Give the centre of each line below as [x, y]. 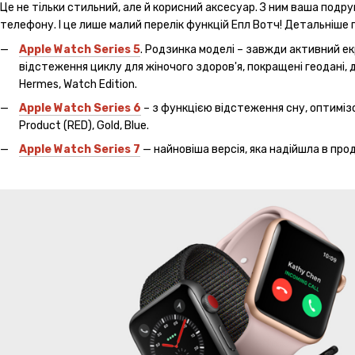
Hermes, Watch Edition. [78, 84]
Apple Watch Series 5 [80, 49]
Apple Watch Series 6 [80, 108]
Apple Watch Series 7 [80, 150]
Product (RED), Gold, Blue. [84, 125]
